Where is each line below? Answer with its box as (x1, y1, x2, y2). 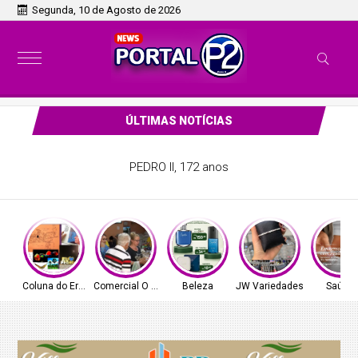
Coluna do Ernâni (22, 280, 97, 292)
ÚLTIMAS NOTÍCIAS (125, 114, 233, 127)
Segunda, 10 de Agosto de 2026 (32, 4, 181, 16)
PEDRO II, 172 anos (129, 160, 229, 174)
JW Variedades (235, 280, 304, 292)
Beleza (181, 280, 213, 292)
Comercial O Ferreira (93, 280, 185, 292)
